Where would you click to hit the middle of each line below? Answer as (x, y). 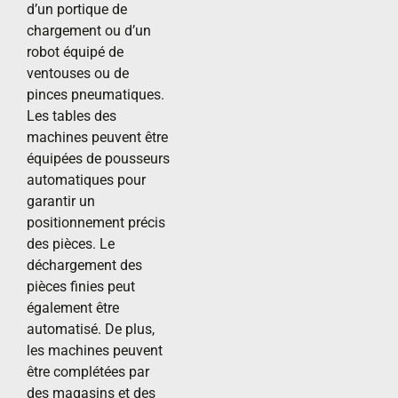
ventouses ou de (78, 74)
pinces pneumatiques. (96, 95)
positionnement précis (96, 223)
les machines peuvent (95, 351)
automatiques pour (86, 180)
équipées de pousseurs (98, 159)
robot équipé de (75, 52)
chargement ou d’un (89, 31)
